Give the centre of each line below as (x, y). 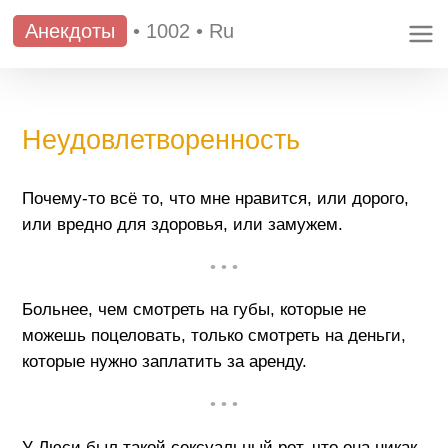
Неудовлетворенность (160, 139)
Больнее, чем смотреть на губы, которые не (193, 310)
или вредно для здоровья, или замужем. (182, 224)
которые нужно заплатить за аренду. (164, 362)
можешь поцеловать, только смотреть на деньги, (213, 336)
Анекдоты (70, 31)
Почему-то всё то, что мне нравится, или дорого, (215, 198)
